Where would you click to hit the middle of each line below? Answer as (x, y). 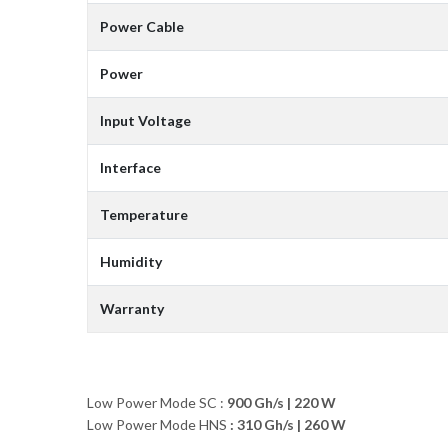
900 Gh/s (255, 403)
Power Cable (142, 27)
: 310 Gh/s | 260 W (286, 425)
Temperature (144, 215)
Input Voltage (145, 121)
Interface (130, 168)
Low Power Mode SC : (157, 403)
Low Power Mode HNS (157, 425)
